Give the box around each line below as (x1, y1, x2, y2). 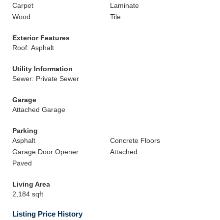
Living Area (12, 180, 50, 188)
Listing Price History (12, 210, 82, 218)
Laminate (110, 1, 139, 9)
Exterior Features (12, 34, 70, 42)
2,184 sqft (12, 190, 43, 198)
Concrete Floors (110, 137, 160, 144)
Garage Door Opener (12, 148, 79, 156)
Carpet (12, 1, 33, 9)
